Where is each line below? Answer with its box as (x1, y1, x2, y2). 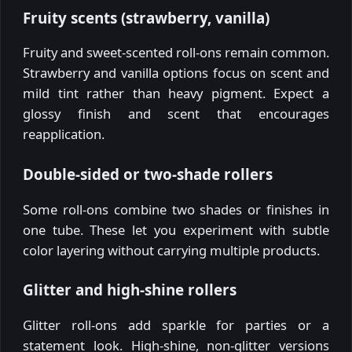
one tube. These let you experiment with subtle (23, 220, 329, 239)
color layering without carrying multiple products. (23, 240, 320, 259)
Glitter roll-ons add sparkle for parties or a (23, 315, 329, 334)
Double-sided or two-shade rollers (23, 164, 273, 185)
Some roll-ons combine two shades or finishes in (23, 200, 329, 218)
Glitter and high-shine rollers (23, 280, 236, 301)
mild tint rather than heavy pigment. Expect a (23, 84, 329, 103)
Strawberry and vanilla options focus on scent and (23, 64, 329, 82)
